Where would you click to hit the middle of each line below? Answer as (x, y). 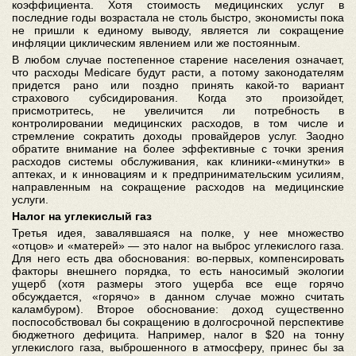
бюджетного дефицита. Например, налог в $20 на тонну (178, 335)
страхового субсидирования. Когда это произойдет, (178, 98)
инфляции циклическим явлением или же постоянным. (156, 43)
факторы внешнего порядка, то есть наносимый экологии (178, 271)
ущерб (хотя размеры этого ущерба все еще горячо (178, 284)
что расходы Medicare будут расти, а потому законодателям (178, 72)
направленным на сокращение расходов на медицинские (178, 187)
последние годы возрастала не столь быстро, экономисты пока (178, 17)
